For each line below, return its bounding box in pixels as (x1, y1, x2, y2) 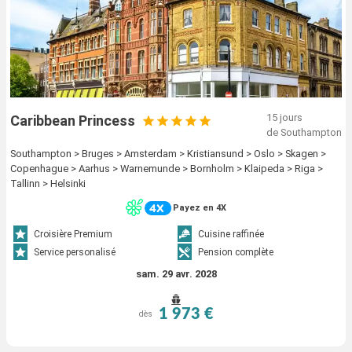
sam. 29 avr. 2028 (135, 267, 217, 280)
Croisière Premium (34, 228, 113, 240)
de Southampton (266, 126, 342, 139)
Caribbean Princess (10, 112, 135, 130)
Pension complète (198, 246, 273, 258)
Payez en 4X (173, 202, 226, 213)
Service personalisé (34, 246, 116, 258)
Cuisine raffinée (198, 228, 264, 240)
